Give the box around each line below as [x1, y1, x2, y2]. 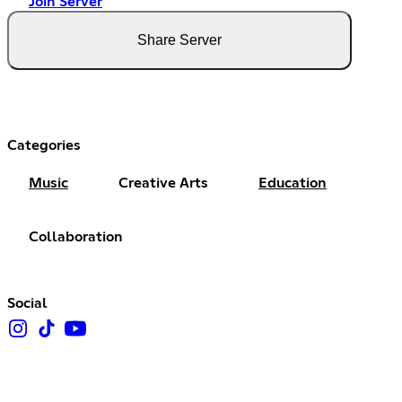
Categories [7, 138, 81, 153]
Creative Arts [118, 176, 208, 191]
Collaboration [29, 230, 123, 245]
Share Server [137, 32, 222, 48]
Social [7, 296, 48, 311]
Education [258, 176, 327, 191]
